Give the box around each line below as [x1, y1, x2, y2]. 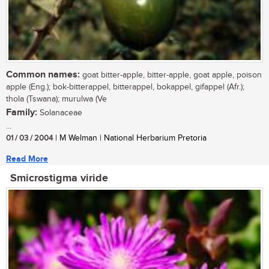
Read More [6, 154, 48, 165]
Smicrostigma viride [10, 172, 108, 186]
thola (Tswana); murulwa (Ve [6, 94, 107, 104]
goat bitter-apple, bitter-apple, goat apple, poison [80, 70, 262, 80]
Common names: [6, 69, 80, 81]
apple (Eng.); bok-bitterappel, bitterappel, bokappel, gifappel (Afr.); [6, 82, 244, 92]
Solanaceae [37, 108, 82, 118]
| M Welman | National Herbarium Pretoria [53, 133, 207, 144]
